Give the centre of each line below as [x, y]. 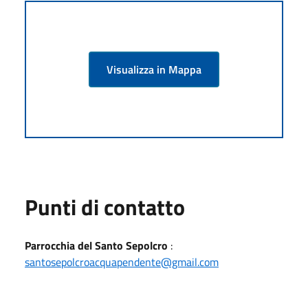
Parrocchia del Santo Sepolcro [96, 245]
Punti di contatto [105, 207]
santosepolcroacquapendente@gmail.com [122, 262]
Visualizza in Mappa [154, 69]
